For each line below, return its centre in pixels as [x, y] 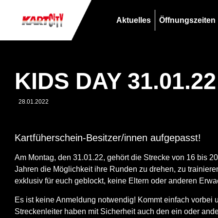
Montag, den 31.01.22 [66, 158]
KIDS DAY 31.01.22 [115, 81]
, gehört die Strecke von [145, 158]
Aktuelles [133, 20]
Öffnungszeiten [187, 20]
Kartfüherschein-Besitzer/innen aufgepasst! [108, 138]
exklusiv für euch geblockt [59, 181]
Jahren [27, 169]
